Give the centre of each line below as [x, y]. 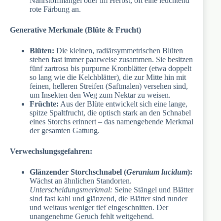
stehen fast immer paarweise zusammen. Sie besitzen [111, 60]
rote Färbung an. [55, 9]
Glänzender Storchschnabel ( [78, 172]
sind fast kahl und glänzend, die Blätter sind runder [109, 199]
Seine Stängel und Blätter [153, 190]
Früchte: [44, 104]
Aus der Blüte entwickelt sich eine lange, [123, 104]
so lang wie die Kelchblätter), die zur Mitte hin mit [108, 77]
